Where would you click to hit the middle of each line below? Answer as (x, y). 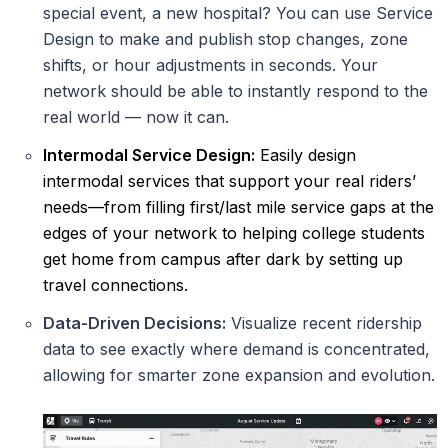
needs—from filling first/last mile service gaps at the (239, 207)
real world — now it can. (139, 117)
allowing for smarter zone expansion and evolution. (239, 375)
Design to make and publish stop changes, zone (226, 39)
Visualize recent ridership (324, 323)
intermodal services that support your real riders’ (230, 181)
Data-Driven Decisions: (135, 323)
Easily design (306, 155)
